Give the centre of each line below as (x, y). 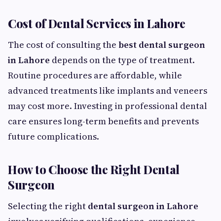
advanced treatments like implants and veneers (108, 91)
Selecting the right (48, 206)
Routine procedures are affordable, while (95, 75)
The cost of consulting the (63, 45)
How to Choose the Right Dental (94, 169)
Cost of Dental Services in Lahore (97, 23)
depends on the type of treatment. (122, 60)
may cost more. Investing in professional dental (108, 106)
